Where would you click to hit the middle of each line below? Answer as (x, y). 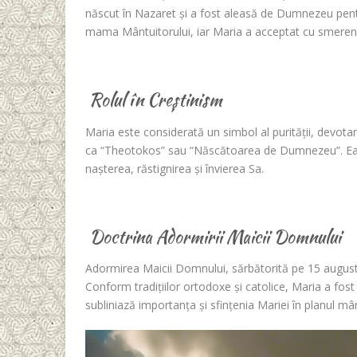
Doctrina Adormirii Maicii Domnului (213, 236)
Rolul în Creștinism (154, 100)
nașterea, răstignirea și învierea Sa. (175, 168)
